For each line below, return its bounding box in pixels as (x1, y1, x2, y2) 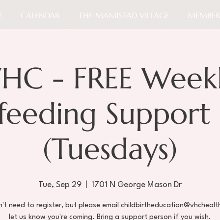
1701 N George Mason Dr (91, 181, 182, 189)
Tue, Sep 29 (38, 181, 82, 189)
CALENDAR (21, 10, 59, 20)
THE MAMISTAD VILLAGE (78, 10, 169, 20)
